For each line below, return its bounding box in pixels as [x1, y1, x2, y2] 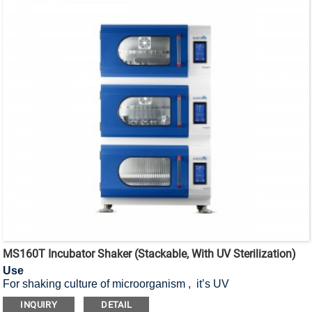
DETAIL [101, 299, 132, 311]
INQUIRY [20, 299, 58, 311]
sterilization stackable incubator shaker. [3, 291, 197, 304]
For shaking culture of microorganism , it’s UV [3, 278, 230, 290]
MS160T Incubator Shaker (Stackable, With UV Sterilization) [3, 247, 297, 261]
